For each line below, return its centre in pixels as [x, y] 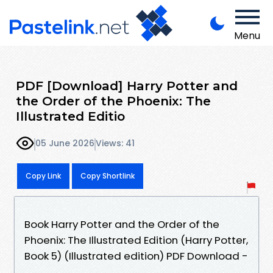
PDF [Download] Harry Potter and [127, 85]
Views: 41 [115, 144]
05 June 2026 [65, 144]
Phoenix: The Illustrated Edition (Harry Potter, [136, 240]
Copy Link [43, 175]
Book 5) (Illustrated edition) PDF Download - [136, 256]
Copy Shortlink [108, 175]
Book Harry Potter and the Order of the [122, 224]
